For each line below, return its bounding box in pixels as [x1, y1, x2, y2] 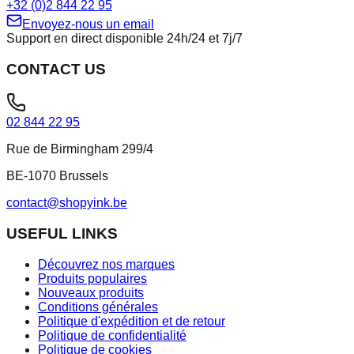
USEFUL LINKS [6, 225, 118, 243]
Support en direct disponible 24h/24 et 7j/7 [6, 31, 243, 45]
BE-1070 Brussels [6, 169, 108, 183]
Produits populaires [38, 271, 147, 285]
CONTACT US [6, 60, 106, 77]
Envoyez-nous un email [22, 17, 154, 31]
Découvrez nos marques [38, 257, 175, 271]
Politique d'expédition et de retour [38, 314, 225, 328]
